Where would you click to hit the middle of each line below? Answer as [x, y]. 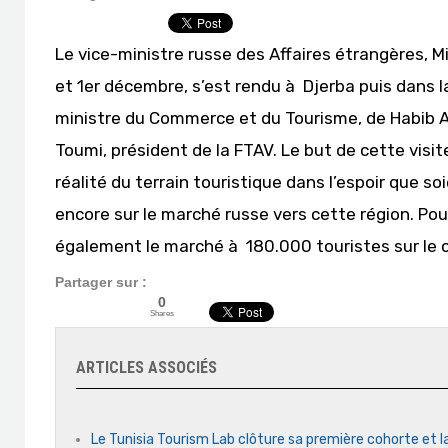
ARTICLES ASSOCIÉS [146, 367]
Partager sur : [101, 282]
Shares [162, 313]
